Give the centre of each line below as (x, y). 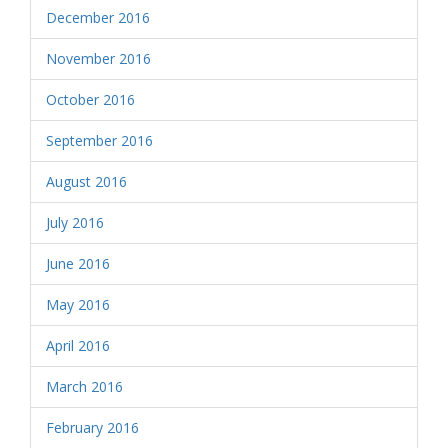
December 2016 (98, 17)
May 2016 (78, 304)
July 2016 (75, 222)
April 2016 (78, 345)
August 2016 (86, 181)
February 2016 (92, 427)
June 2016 (78, 263)
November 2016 (98, 58)
